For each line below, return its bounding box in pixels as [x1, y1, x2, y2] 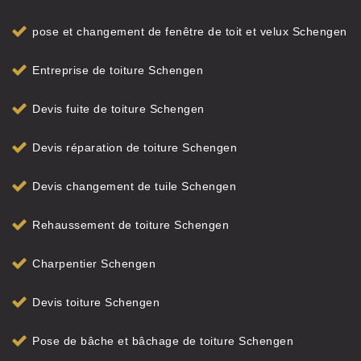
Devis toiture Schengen [32, 296, 160, 309]
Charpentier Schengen [32, 257, 156, 270]
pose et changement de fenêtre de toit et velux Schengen [32, 25, 347, 38]
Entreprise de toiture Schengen [32, 64, 203, 77]
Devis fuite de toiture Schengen [32, 102, 205, 115]
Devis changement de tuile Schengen [32, 180, 236, 193]
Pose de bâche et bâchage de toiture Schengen [32, 334, 293, 347]
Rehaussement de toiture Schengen [32, 218, 229, 231]
